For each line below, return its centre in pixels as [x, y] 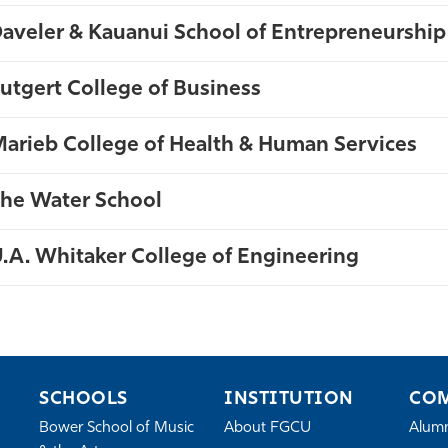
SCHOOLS [83, 399]
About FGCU [267, 428]
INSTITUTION [289, 399]
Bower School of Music [116, 428]
